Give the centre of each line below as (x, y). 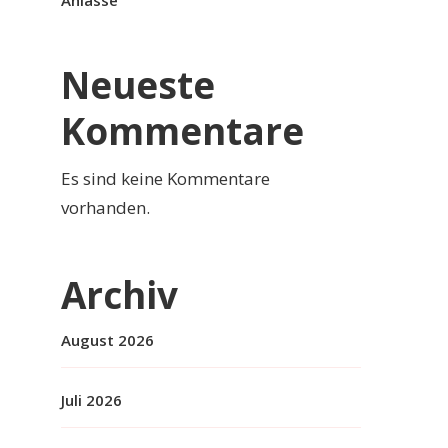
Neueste (138, 85)
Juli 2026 (91, 400)
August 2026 (107, 340)
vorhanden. (105, 207)
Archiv (119, 295)
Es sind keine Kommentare (165, 178)
